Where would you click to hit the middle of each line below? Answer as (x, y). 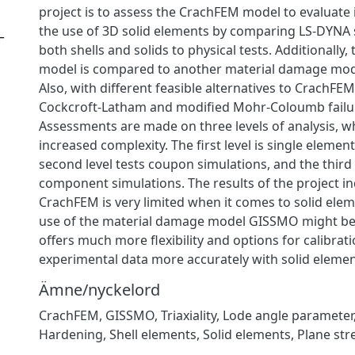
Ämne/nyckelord (99, 289)
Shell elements (153, 334)
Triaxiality (189, 315)
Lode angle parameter (288, 315)
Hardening (71, 334)
